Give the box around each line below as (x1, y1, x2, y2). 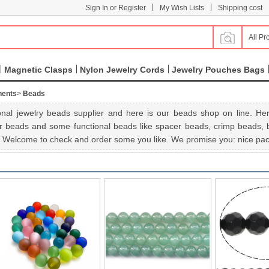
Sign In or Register (85, 4, 146, 12)
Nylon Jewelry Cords (80, 65, 165, 74)
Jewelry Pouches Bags (172, 65, 265, 74)
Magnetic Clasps (4, 65, 73, 74)
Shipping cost (218, 4, 262, 12)
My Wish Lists (160, 4, 204, 12)
